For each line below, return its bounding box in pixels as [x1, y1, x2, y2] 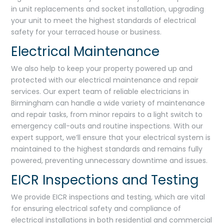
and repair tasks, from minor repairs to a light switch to [11, 109, 203, 119]
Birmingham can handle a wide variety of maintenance [11, 97, 205, 108]
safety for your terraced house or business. [11, 26, 162, 37]
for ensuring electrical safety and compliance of [11, 203, 181, 213]
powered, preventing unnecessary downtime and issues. [11, 155, 208, 165]
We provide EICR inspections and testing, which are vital [11, 191, 205, 202]
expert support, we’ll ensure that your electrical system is [11, 132, 211, 142]
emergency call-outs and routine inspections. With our [11, 120, 203, 131]
